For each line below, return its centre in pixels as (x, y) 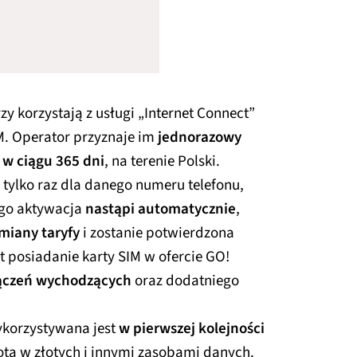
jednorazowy (200, 137)
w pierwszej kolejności (192, 328)
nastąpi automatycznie (161, 209)
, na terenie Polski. (164, 161)
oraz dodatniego (185, 280)
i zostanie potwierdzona (157, 233)
